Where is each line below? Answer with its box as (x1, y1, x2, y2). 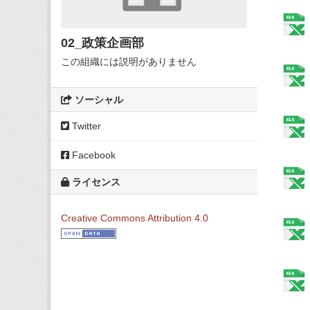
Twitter (69, 120, 101, 131)
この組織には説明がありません (61, 55, 197, 67)
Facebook (69, 149, 116, 161)
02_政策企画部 (61, 35, 144, 50)
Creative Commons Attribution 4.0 (61, 212, 208, 224)
